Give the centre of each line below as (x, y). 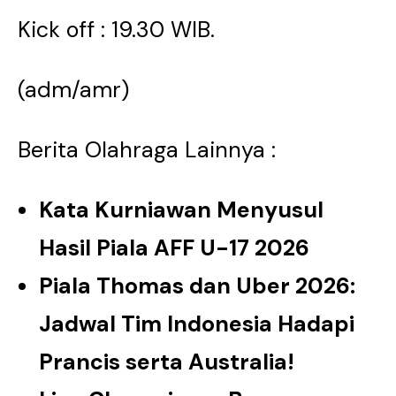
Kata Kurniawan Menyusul (181, 210)
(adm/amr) (73, 90)
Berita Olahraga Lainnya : (147, 150)
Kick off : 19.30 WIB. (116, 30)
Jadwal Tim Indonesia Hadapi (197, 324)
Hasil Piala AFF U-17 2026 (174, 248)
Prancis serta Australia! (167, 362)
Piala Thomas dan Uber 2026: (197, 286)
